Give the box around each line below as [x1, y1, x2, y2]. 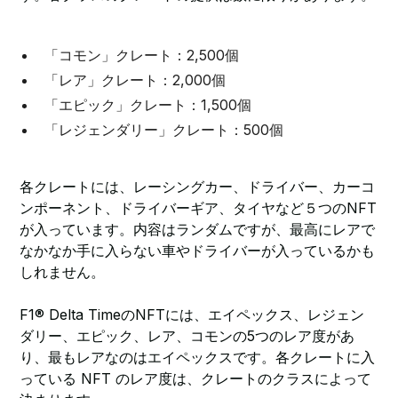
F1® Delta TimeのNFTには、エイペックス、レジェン [20, 306, 365, 323]
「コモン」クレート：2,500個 [44, 46, 240, 64]
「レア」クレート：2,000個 [44, 71, 227, 89]
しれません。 [20, 263, 106, 281]
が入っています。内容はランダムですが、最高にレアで [20, 220, 376, 238]
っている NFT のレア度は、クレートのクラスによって [20, 370, 372, 387]
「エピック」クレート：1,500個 [44, 96, 252, 114]
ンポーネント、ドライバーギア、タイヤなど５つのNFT [20, 199, 378, 217]
